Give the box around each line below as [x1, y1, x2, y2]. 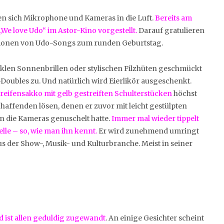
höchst [172, 88, 197, 98]
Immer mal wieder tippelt [111, 113, 199, 123]
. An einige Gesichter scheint [105, 213, 204, 222]
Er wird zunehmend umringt [97, 126, 199, 135]
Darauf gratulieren [137, 25, 204, 35]
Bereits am [155, 13, 192, 22]
